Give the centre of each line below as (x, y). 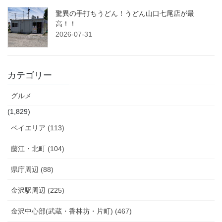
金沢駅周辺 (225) (38, 190)
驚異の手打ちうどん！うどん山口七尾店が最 (125, 13)
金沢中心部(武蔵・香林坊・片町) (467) (71, 211)
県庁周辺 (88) (32, 169)
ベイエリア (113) (38, 128)
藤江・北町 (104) (38, 148)
